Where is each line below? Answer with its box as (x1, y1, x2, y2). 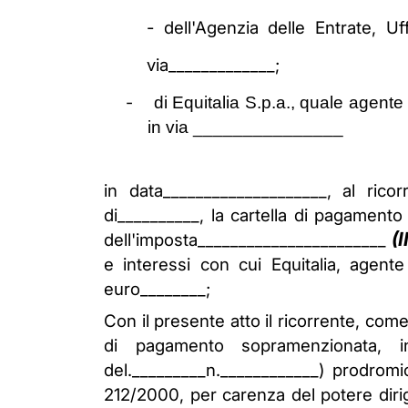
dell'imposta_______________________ (104, 229, 393, 250)
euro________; (104, 279, 210, 300)
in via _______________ (148, 117, 343, 137)
